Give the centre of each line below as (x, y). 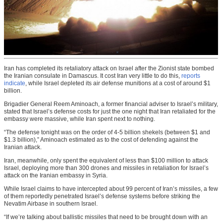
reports (191, 76)
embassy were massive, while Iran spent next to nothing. (80, 119)
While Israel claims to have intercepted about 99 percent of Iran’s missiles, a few (111, 189)
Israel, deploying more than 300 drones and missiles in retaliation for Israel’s (106, 168)
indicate (15, 83)
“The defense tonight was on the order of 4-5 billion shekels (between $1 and (107, 132)
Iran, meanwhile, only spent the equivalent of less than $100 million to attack (106, 160)
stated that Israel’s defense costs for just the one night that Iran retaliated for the (110, 111)
